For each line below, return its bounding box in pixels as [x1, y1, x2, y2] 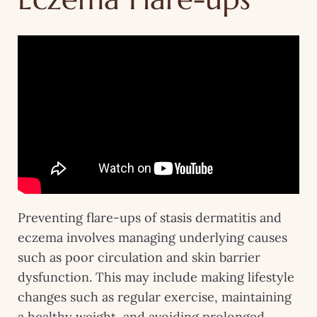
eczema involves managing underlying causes [18, 229, 287, 246]
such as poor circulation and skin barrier [18, 248, 260, 265]
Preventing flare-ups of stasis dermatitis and [18, 209, 282, 226]
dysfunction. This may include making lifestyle [18, 268, 294, 285]
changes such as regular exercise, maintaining [18, 288, 292, 305]
